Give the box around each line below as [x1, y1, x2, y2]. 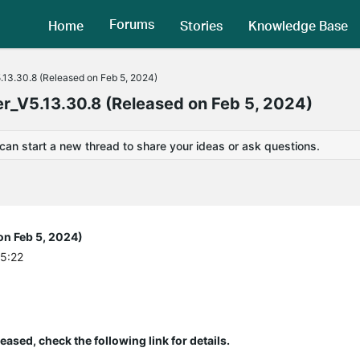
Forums [109, 15, 154, 33]
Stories [180, 16, 223, 34]
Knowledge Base [248, 16, 348, 34]
